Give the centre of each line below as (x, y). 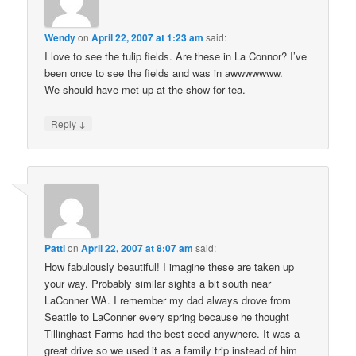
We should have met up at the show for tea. (145, 90)
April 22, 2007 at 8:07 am (137, 248)
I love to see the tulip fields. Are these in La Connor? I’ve (176, 56)
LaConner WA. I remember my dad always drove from (168, 300)
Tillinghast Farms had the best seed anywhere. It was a (172, 333)
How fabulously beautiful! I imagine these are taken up (170, 266)
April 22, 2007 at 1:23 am (148, 38)
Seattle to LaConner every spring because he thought (167, 316)
